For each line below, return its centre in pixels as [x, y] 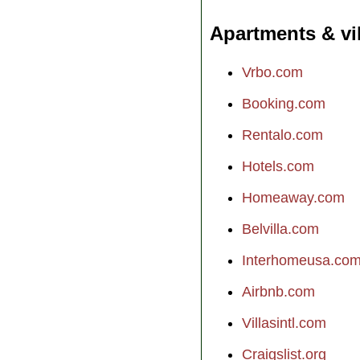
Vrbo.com [272, 72]
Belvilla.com [280, 229]
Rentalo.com [282, 135]
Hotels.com [278, 166]
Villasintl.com [284, 323]
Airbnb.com [278, 291]
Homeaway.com [293, 197]
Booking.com [284, 103]
